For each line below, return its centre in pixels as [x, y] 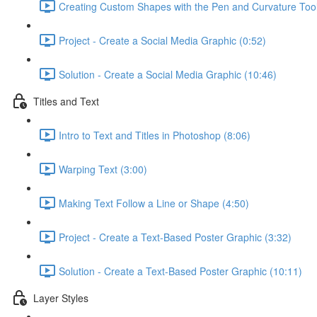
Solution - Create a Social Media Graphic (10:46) [168, 74]
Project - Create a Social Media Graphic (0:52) [162, 40]
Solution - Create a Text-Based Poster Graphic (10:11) [180, 271]
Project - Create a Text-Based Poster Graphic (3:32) [175, 237]
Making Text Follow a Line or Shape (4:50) [154, 203]
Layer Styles [61, 298]
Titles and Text [66, 101]
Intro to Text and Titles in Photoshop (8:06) [155, 135]
